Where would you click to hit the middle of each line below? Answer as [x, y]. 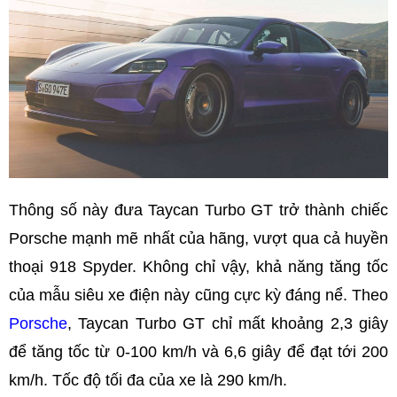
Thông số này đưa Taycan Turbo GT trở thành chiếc [198, 210]
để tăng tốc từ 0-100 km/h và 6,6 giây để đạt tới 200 [198, 351]
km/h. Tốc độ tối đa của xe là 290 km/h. [148, 380]
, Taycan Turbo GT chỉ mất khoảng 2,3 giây [228, 323]
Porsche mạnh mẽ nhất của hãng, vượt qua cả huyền [198, 238]
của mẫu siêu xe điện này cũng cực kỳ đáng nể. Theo [198, 295]
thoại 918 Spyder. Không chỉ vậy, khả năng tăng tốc [198, 266]
